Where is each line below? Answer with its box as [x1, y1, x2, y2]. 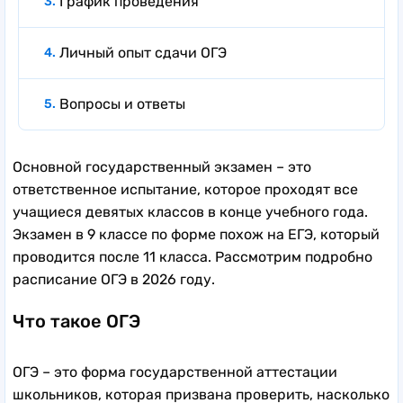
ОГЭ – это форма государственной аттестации [13, 363, 337, 381]
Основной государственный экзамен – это [13, 157, 311, 175]
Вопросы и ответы [59, 94, 185, 112]
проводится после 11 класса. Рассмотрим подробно [13, 247, 372, 265]
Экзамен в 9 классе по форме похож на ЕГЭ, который [13, 225, 380, 243]
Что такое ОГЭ [13, 309, 140, 332]
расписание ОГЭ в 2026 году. [13, 270, 215, 288]
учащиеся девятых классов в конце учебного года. [13, 202, 368, 220]
